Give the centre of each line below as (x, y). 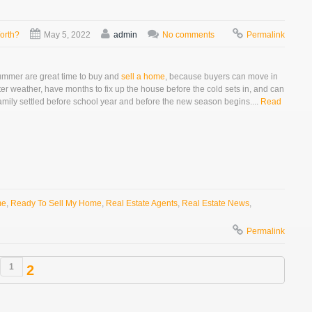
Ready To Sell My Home (56, 203)
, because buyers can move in (221, 77)
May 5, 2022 (67, 35)
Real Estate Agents (142, 203)
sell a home (143, 77)
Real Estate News (216, 203)
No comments (188, 35)
